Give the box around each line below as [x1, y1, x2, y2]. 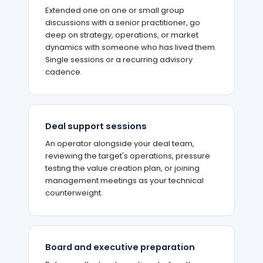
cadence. [45, 66, 82, 78]
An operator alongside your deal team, [45, 138, 194, 150]
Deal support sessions [45, 120, 147, 133]
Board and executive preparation [45, 241, 195, 254]
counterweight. [45, 187, 103, 199]
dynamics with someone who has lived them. [45, 42, 217, 53]
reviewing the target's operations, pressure [45, 150, 210, 162]
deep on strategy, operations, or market [45, 29, 198, 41]
